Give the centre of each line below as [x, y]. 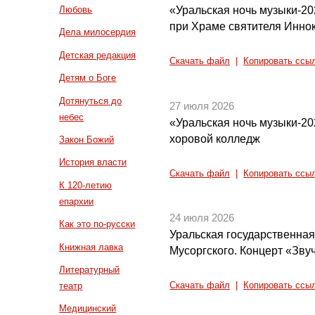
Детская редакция [98, 55]
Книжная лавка [91, 247]
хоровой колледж [215, 139]
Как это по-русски [97, 224]
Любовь [76, 9]
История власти [93, 162]
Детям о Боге [88, 78]
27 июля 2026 [202, 106]
